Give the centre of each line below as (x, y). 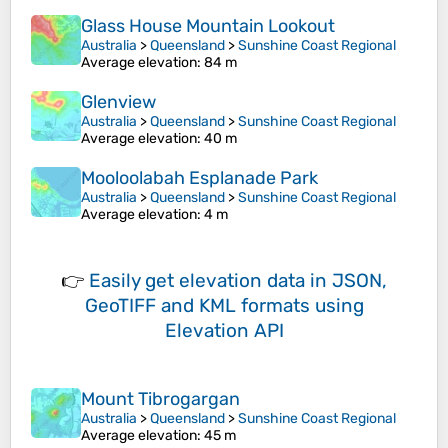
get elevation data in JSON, (266, 281)
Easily (117, 281)
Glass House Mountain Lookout (208, 26)
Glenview (118, 102)
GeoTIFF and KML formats (197, 306)
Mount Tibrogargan (160, 399)
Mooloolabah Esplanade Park (199, 178)
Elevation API (224, 331)
